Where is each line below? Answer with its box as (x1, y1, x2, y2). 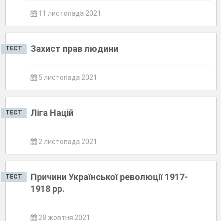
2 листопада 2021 (37, 138, 97, 146)
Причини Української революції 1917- (31, 172, 188, 182)
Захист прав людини (31, 43, 118, 54)
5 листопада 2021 (37, 74, 97, 81)
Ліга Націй (31, 108, 74, 118)
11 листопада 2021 (37, 9, 101, 17)
